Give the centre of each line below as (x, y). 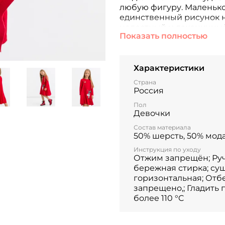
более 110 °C (159, 198)
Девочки (152, 113)
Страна (145, 82)
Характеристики (169, 68)
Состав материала (162, 127)
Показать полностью (163, 36)
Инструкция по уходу (167, 150)
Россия (149, 90)
